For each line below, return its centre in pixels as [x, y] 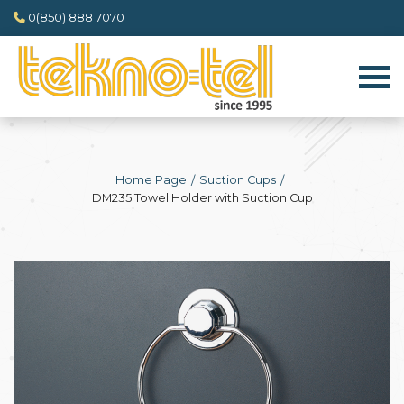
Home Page [151, 180]
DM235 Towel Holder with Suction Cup [202, 198]
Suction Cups [238, 180]
